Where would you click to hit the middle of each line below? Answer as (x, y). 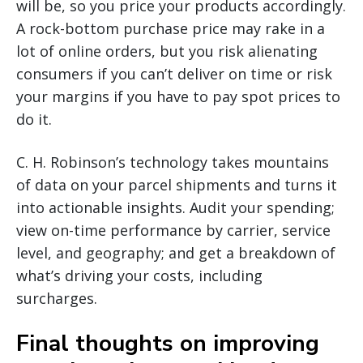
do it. (34, 120)
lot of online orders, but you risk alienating (167, 51)
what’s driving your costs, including (139, 276)
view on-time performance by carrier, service (173, 231)
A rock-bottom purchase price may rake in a (171, 29)
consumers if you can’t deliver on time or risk (174, 74)
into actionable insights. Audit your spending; (175, 208)
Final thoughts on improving (168, 344)
